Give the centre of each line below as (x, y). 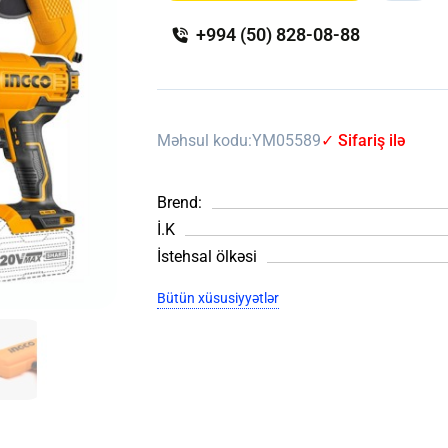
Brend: (180, 202)
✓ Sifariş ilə (363, 140)
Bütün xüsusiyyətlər (218, 298)
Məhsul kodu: (205, 140)
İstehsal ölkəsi (207, 256)
